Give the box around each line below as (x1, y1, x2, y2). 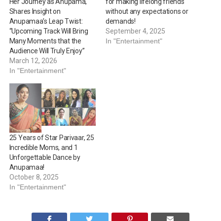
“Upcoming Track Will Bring (9, 27, 88, 35)
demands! (105, 17, 136, 25)
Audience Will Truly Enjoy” (9, 47, 85, 55)
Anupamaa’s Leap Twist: (9, 17, 83, 25)
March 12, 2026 (9, 57, 57, 65)
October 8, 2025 (9, 173, 59, 182)
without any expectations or (105, 7, 188, 15)
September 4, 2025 (105, 27, 165, 35)
